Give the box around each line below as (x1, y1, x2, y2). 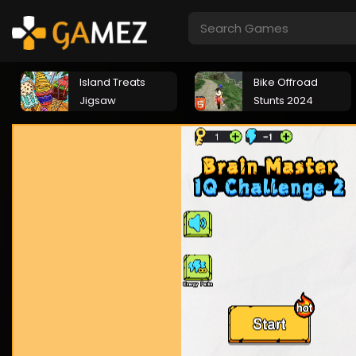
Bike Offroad (253, 75, 318, 90)
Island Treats (79, 75, 145, 90)
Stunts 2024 (253, 93, 313, 108)
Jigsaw (79, 93, 116, 108)
